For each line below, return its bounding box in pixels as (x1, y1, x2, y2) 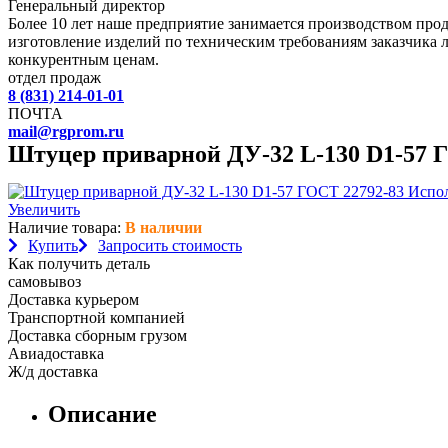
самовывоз (8, 273, 81, 290)
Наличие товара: (8, 219, 125, 236)
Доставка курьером (8, 291, 139, 308)
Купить (28, 237, 78, 254)
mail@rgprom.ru (8, 123, 124, 140)
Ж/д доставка (8, 363, 98, 380)
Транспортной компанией (8, 309, 185, 326)
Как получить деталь (8, 255, 150, 272)
